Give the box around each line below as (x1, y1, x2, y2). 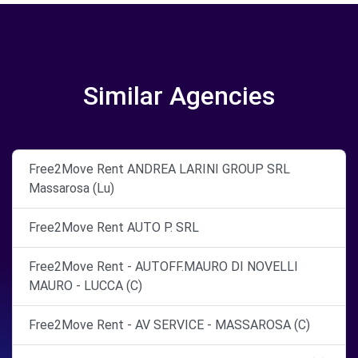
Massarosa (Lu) (29, 181, 114, 196)
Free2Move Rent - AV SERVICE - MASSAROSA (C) (29, 317, 310, 332)
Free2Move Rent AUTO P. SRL (29, 220, 199, 235)
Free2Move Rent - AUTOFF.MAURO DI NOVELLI (29, 259, 298, 274)
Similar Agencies (83, 81, 275, 111)
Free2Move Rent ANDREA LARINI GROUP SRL (29, 161, 290, 177)
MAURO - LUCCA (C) (29, 278, 142, 293)
